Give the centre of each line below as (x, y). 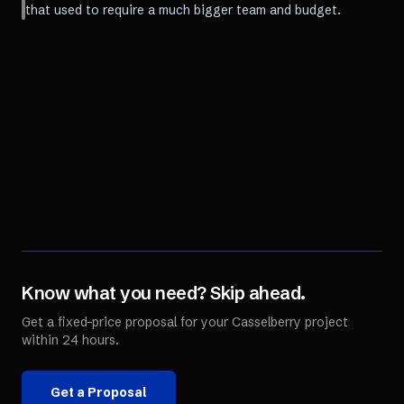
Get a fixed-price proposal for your (127, 322)
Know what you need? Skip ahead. (164, 293)
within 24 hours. (70, 340)
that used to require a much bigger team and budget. (183, 10)
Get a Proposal (99, 392)
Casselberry (266, 322)
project (325, 322)
